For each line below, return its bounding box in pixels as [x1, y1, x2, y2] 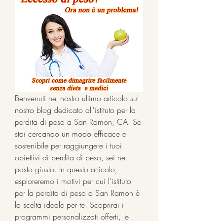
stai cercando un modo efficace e [15, 128, 126, 139]
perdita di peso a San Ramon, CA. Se [15, 116, 141, 127]
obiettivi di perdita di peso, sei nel [15, 151, 127, 163]
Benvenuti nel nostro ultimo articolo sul [15, 92, 139, 104]
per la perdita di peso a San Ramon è [15, 187, 140, 198]
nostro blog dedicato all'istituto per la [15, 104, 136, 115]
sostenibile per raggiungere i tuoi [15, 140, 122, 151]
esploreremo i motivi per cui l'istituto [15, 175, 131, 186]
